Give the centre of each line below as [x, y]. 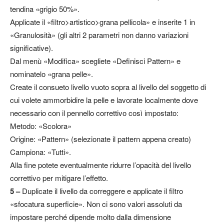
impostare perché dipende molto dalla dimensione [90, 217]
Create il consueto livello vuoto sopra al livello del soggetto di [108, 87]
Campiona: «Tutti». [40, 152]
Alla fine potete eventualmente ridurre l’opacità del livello [100, 165]
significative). [31, 48]
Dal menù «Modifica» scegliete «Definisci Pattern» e [95, 61]
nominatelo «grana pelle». [51, 74]
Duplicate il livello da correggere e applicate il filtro [101, 191]
